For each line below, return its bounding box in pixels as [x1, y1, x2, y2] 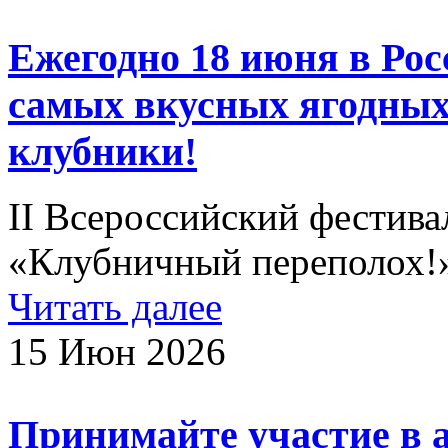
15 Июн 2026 [8, 329, 226, 373]
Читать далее [8, 284, 222, 328]
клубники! [8, 129, 197, 175]
